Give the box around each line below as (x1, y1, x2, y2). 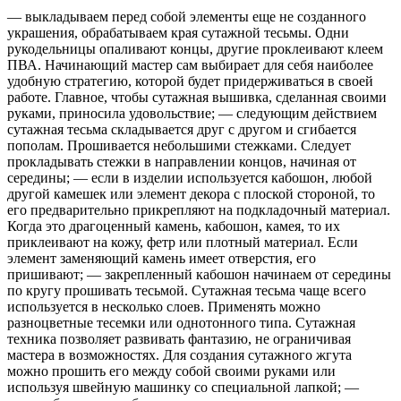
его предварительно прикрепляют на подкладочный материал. (7, 201, 390, 218)
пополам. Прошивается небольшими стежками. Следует (7, 137, 351, 153)
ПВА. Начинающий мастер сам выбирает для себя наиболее (7, 56, 373, 73)
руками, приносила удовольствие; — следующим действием (7, 105, 377, 121)
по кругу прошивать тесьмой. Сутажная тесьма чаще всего (7, 282, 366, 298)
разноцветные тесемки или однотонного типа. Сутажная (7, 314, 355, 330)
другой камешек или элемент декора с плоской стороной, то (7, 185, 375, 201)
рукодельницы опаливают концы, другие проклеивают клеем (7, 40, 383, 56)
